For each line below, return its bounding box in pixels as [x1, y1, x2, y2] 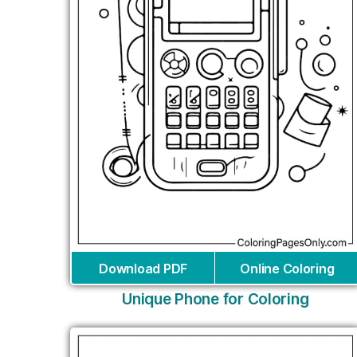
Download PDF [99, 261, 187, 277]
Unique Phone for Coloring [122, 290, 309, 309]
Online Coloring [240, 261, 335, 277]
